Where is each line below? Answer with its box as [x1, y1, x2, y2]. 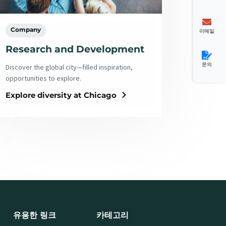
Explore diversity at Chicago [5, 90, 117, 100]
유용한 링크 [13, 210, 56, 220]
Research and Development [5, 43, 144, 55]
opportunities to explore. [5, 73, 81, 83]
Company [10, 26, 41, 34]
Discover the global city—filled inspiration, [5, 62, 133, 72]
